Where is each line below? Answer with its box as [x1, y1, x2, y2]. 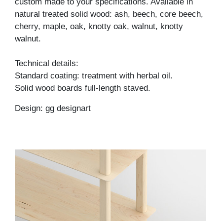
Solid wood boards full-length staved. [15, 83, 150, 93]
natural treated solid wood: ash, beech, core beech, [15, 9, 203, 19]
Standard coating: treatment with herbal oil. [15, 71, 173, 81]
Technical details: [15, 59, 78, 69]
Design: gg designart [15, 104, 91, 113]
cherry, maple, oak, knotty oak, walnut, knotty [15, 22, 183, 32]
